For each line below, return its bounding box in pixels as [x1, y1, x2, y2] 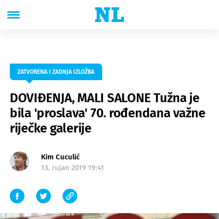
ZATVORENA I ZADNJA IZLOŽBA [18, 68, 94, 75]
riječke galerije [10, 121, 91, 136]
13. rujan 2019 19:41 [41, 163, 104, 172]
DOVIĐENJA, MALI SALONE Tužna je [10, 90, 199, 106]
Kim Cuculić [41, 153, 80, 161]
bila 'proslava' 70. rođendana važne [10, 106, 205, 121]
